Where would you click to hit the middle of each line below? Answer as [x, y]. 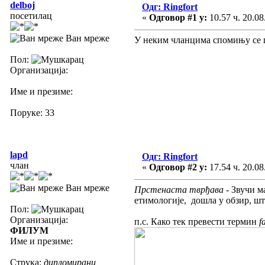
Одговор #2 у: [178, 167]
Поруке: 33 [32, 112]
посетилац [31, 15]
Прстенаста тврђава [179, 189]
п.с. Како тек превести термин [197, 221]
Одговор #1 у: [178, 17]
